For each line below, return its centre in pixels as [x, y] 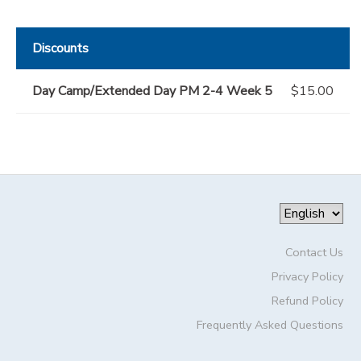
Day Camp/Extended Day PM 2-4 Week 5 [152, 91]
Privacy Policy [307, 277]
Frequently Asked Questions [270, 325]
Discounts [60, 49]
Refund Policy [307, 301]
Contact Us [314, 253]
